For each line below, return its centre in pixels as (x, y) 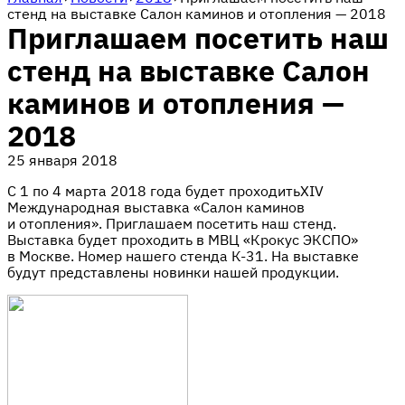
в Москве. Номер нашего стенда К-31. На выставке (183, 256)
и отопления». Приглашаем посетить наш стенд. (172, 223)
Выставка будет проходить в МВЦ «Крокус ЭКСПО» (183, 240)
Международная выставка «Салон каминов (156, 207)
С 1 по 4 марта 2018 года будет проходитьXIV (165, 191)
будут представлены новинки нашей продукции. (173, 272)
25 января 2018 (62, 160)
